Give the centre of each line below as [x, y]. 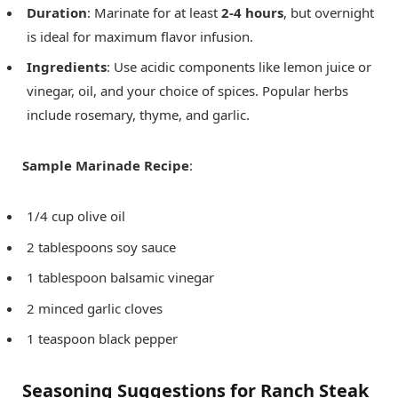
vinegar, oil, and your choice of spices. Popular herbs [187, 91]
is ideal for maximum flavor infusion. [140, 36]
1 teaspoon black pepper [102, 339]
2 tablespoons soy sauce [101, 247]
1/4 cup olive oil [76, 216]
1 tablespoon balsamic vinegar [120, 278]
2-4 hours [252, 12]
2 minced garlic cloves [95, 308]
